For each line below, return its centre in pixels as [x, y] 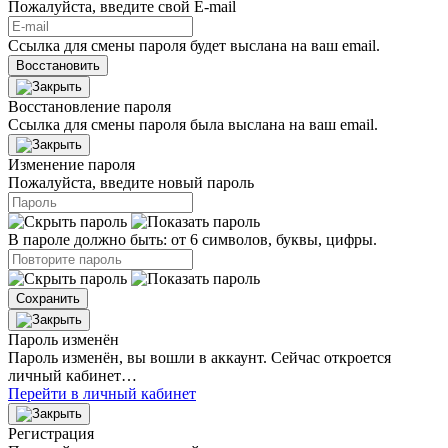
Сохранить [48, 299]
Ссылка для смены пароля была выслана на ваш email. [193, 125]
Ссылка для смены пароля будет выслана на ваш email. [194, 46]
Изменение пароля [71, 165]
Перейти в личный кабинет [102, 394]
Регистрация [51, 434]
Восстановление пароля [89, 107]
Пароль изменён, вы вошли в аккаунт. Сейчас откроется [199, 358]
